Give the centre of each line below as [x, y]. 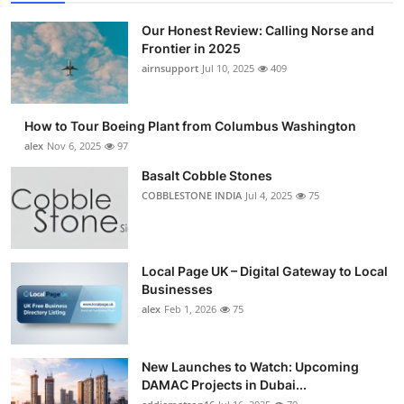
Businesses [177, 289]
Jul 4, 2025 [269, 196]
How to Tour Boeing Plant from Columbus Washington [190, 126]
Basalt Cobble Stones [207, 176]
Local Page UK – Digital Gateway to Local [265, 271]
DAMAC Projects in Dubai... [224, 385]
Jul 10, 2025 [228, 69]
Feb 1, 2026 [190, 309]
